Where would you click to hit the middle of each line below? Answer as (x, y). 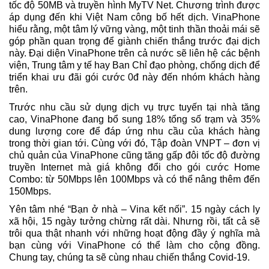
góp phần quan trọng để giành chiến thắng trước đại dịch (134, 41)
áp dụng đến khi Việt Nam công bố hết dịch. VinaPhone (134, 17)
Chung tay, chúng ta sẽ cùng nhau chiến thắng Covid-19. (129, 258)
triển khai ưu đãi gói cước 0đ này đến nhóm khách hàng (134, 77)
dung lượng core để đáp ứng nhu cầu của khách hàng (134, 131)
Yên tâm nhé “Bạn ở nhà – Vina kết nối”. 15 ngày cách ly (134, 210)
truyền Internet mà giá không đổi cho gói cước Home (134, 168)
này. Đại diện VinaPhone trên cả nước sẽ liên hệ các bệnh (134, 53)
